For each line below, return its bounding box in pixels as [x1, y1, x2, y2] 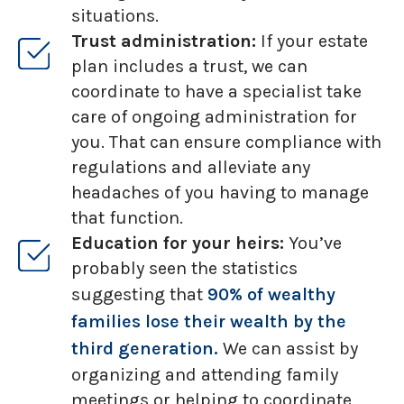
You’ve [284, 233, 342, 254]
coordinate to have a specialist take [71, 81, 362, 103]
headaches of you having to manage [71, 182, 369, 204]
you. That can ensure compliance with [71, 132, 381, 153]
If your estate [256, 31, 368, 52]
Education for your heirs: [71, 233, 284, 254]
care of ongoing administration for [71, 106, 357, 128]
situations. [71, 5, 159, 27]
